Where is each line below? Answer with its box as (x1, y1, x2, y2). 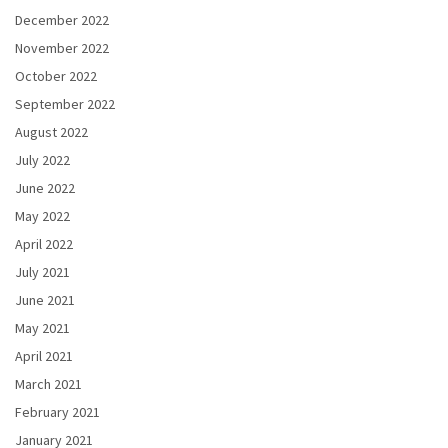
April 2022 (15, 235, 73, 254)
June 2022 (15, 179, 75, 198)
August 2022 (15, 123, 88, 142)
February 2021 (15, 403, 100, 422)
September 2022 (15, 95, 115, 114)
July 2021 (15, 263, 70, 282)
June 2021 (15, 291, 75, 310)
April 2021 (15, 347, 73, 366)
